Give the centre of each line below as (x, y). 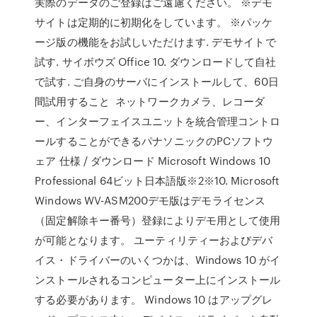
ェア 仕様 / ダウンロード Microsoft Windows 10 (152, 161)
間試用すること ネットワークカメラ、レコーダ (150, 101)
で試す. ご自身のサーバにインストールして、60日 (157, 81)
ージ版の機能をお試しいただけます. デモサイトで (155, 42)
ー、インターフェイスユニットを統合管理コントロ (158, 121)
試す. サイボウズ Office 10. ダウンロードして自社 (156, 62)
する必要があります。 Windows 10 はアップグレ (154, 299)
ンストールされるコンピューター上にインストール (158, 279)
